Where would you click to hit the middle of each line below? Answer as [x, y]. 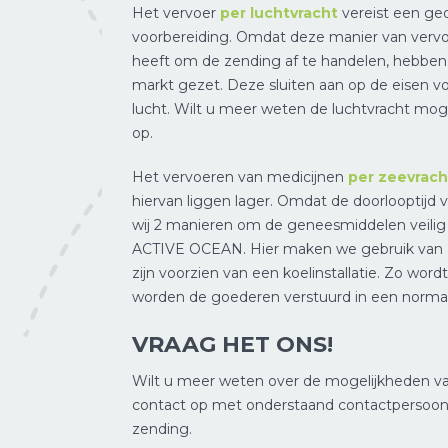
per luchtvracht [279, 13]
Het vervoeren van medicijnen [240, 177]
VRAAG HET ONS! [232, 345]
